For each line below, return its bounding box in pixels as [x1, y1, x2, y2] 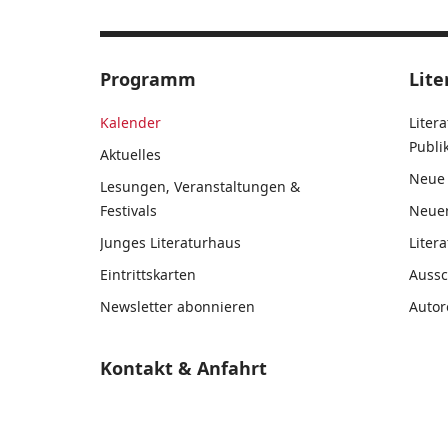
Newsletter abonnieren [100, 297, 255, 316]
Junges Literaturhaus [100, 233, 241, 252]
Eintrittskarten [100, 265, 196, 284]
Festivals [100, 201, 157, 220]
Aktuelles [100, 145, 161, 164]
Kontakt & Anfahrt [100, 356, 267, 380]
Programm [100, 67, 196, 91]
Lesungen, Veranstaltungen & [100, 177, 300, 196]
